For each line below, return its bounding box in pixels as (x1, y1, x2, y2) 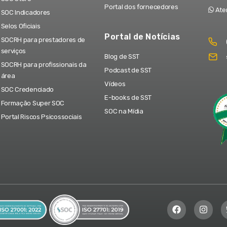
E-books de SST (104, 93, 152, 101)
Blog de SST (104, 52, 140, 60)
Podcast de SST (104, 66, 152, 74)
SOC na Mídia (104, 107, 143, 115)
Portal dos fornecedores (104, 3, 178, 11)
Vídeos (104, 80, 126, 88)
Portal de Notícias (104, 31, 180, 42)
